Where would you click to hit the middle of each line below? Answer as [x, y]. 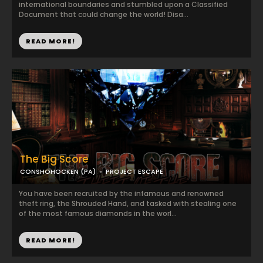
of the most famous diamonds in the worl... [98, 213]
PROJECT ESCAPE [134, 171]
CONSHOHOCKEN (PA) [58, 171]
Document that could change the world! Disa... [104, 14]
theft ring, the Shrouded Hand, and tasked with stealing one [128, 203]
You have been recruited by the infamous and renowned [121, 193]
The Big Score [54, 159]
